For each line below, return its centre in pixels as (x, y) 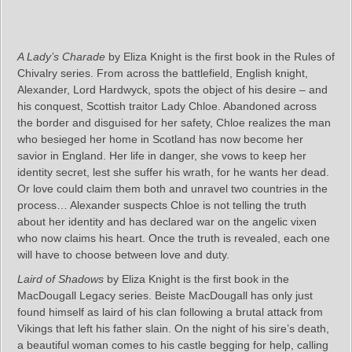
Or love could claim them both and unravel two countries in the (172, 188)
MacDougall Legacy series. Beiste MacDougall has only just (165, 295)
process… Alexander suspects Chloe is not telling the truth (162, 205)
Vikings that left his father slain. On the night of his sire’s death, (173, 328)
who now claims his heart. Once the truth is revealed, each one (174, 238)
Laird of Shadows (60, 279)
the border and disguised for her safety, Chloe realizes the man (174, 122)
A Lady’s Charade (61, 56)
